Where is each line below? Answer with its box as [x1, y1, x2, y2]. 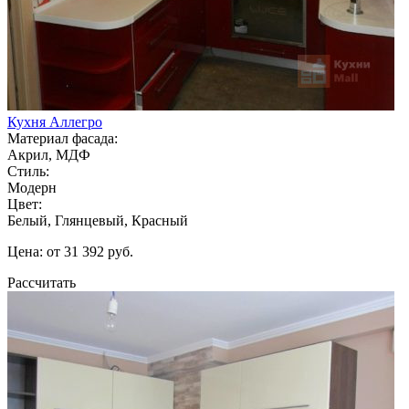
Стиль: [7, 163, 49, 179]
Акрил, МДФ [7, 146, 90, 163]
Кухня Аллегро [7, 113, 102, 130]
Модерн [7, 179, 57, 195]
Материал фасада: [7, 130, 118, 146]
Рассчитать [7, 274, 76, 290]
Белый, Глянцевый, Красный [7, 212, 188, 228]
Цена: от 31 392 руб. [7, 243, 133, 259]
